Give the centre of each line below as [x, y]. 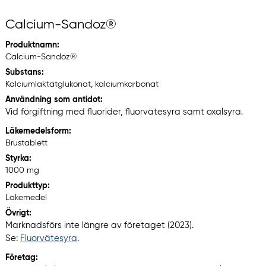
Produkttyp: [27, 186]
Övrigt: [18, 213]
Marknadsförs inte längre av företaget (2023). [99, 226]
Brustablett [26, 143]
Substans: [24, 73]
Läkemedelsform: [38, 132]
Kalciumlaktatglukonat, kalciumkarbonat [82, 85]
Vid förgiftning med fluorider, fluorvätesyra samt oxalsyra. [124, 112]
